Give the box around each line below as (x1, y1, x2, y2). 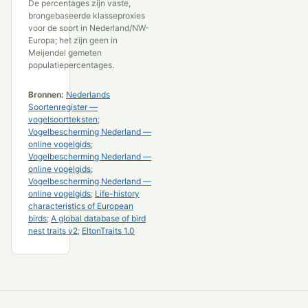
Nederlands (66, 89, 110, 100)
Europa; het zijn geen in (28, 34, 118, 45)
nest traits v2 (28, 225, 78, 236)
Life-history (95, 188, 140, 199)
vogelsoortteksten (28, 113, 98, 124)
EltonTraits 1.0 (82, 225, 135, 236)
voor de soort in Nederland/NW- (28, 22, 149, 33)
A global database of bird (51, 212, 146, 223)
